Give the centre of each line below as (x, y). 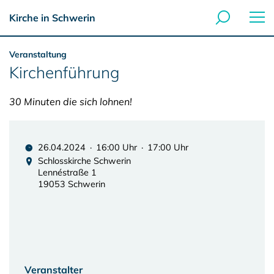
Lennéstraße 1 (67, 172)
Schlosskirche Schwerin (84, 161)
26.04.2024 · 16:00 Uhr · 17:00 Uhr (113, 147)
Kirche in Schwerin (52, 18)
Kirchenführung (64, 72)
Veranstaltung (38, 54)
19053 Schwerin (72, 184)
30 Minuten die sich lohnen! (71, 102)
